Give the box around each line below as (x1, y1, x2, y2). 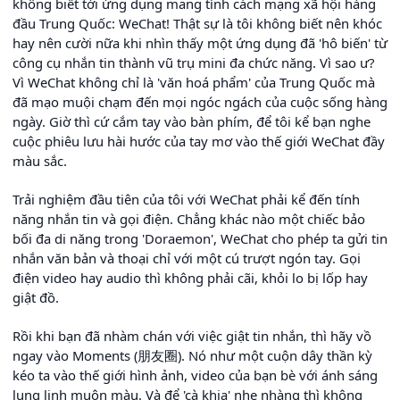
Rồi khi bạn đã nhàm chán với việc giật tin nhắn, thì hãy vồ (12, 326, 371, 345)
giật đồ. (12, 287, 59, 306)
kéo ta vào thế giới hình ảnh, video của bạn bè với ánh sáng (12, 365, 378, 384)
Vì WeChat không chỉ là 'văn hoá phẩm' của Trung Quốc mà (12, 72, 375, 91)
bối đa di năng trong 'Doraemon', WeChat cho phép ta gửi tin (12, 229, 387, 247)
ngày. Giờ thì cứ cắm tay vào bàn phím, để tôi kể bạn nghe (12, 112, 371, 130)
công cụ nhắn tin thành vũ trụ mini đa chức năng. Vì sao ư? (12, 53, 374, 71)
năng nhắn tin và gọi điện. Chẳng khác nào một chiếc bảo (12, 209, 365, 228)
